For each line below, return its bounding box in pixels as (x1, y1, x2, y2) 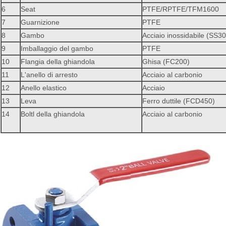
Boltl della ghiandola (21, 110, 85, 119)
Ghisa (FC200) (142, 58, 190, 66)
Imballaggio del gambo (21, 44, 93, 53)
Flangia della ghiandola (21, 58, 95, 66)
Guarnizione (21, 18, 60, 27)
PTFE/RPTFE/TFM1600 (142, 5, 219, 14)
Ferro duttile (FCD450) (142, 97, 215, 105)
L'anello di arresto (21, 71, 78, 79)
